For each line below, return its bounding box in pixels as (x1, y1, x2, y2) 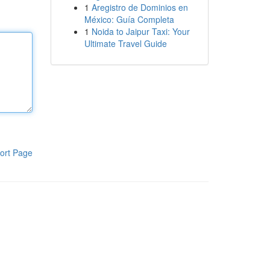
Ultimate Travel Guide (84, 37, 167, 49)
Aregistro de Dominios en (91, 1, 188, 13)
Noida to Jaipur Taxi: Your (91, 25, 190, 37)
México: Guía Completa (84, 13, 174, 25)
